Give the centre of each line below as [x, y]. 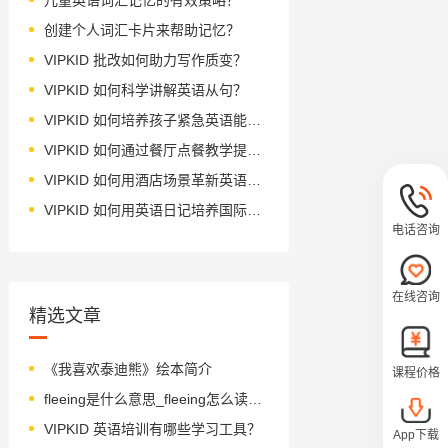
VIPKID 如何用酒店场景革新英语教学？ [253, 179]
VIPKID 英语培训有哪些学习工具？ [152, 428]
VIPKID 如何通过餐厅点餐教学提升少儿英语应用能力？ [253, 149]
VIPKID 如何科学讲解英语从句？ [145, 89]
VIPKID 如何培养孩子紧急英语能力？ [253, 119]
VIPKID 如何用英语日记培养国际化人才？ [253, 209]
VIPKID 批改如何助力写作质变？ [145, 59]
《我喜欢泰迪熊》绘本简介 [127, 368]
